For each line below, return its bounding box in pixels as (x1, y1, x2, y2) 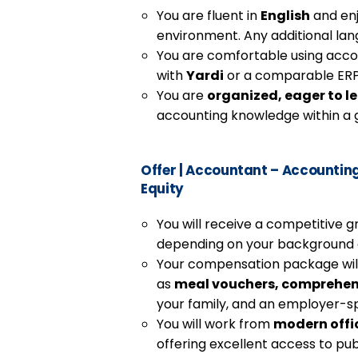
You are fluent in (157, 6, 261, 25)
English (261, 6, 311, 25)
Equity (141, 178, 185, 198)
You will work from (157, 314, 274, 333)
